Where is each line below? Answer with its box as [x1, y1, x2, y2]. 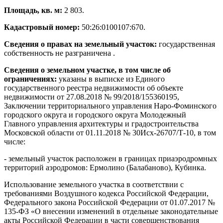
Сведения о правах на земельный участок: [4, 40, 157, 48]
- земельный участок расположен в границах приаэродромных [4, 154, 217, 163]
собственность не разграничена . [4, 49, 115, 57]
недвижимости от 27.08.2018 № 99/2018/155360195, [4, 93, 179, 101]
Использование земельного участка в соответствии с [4, 180, 184, 189]
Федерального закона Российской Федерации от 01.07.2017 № [4, 198, 215, 207]
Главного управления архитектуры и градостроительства [4, 119, 199, 128]
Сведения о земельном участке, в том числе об [4, 66, 171, 74]
